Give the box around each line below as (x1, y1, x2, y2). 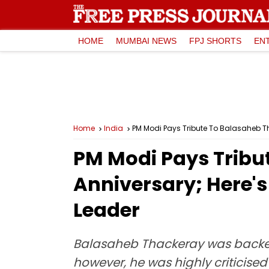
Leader (73, 196, 140, 223)
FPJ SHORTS (189, 35, 241, 46)
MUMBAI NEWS (116, 35, 177, 46)
